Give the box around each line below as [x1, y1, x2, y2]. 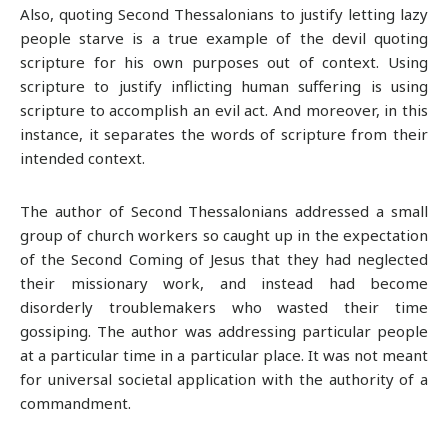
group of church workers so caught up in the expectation [20, 224, 428, 245]
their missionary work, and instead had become [20, 272, 428, 293]
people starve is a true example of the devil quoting [20, 28, 428, 49]
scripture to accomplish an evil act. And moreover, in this [20, 100, 428, 121]
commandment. [20, 392, 131, 413]
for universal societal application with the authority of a [20, 368, 428, 389]
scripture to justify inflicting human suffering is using [20, 76, 428, 97]
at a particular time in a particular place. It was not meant [20, 344, 428, 365]
